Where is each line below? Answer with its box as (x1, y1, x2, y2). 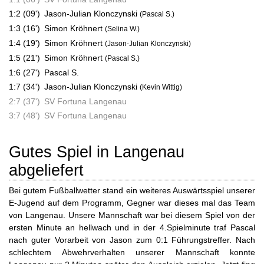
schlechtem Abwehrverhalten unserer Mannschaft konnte (9, 247, 255, 257)
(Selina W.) (105, 25, 140, 33)
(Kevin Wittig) (140, 83, 182, 91)
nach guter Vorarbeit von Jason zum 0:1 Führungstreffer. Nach (9, 235, 255, 245)
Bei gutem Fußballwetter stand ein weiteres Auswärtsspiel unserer (9, 186, 255, 195)
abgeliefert (9, 161, 84, 179)
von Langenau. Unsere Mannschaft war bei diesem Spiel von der (9, 210, 255, 220)
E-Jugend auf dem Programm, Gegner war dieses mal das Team (9, 198, 255, 207)
